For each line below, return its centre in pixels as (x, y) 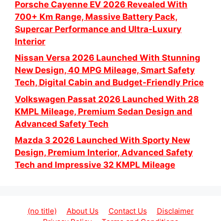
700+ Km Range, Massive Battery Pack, (96, 17)
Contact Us (128, 211)
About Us (82, 211)
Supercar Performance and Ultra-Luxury (98, 29)
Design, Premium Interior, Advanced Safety (104, 153)
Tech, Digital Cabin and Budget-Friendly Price (109, 83)
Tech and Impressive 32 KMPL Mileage (95, 165)
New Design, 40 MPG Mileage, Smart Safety (105, 70)
